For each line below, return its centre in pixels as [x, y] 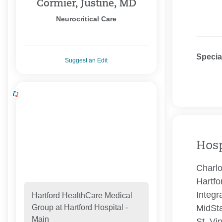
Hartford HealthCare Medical [82, 196]
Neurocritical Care [86, 19]
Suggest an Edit [86, 61]
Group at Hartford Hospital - [80, 208]
